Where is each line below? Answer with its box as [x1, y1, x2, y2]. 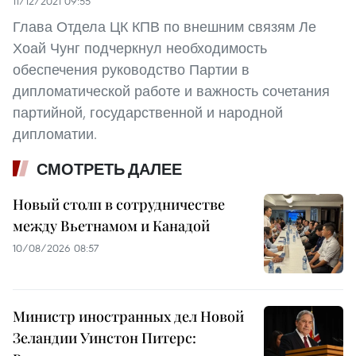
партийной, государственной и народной [13, 103, 283, 122]
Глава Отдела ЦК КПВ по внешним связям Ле [13, 17, 316, 37]
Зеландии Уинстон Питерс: [13, 328, 196, 348]
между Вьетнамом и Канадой [13, 216, 210, 236]
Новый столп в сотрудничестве [13, 195, 225, 215]
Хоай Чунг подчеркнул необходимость [13, 39, 267, 58]
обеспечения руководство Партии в [13, 60, 250, 79]
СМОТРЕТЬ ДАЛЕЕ [37, 160, 182, 180]
